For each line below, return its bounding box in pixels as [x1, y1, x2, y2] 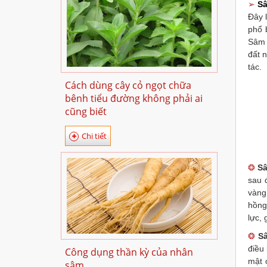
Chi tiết [82, 131, 107, 141]
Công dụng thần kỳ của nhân [65, 246, 193, 259]
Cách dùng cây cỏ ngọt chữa [65, 79, 191, 92]
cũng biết [65, 105, 107, 118]
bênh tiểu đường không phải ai [65, 92, 203, 105]
